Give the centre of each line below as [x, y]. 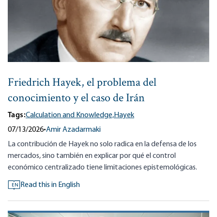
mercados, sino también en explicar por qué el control [92, 156]
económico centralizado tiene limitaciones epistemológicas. [102, 168]
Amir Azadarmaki [73, 130]
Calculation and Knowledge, [70, 116]
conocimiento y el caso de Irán [76, 99]
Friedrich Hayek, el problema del [82, 83]
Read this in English [50, 185]
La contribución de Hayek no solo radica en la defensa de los [102, 145]
